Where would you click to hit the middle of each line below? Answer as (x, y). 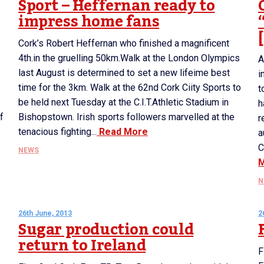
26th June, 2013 (45, 213)
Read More (122, 132)
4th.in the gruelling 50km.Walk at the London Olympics (129, 58)
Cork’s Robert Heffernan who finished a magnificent (124, 43)
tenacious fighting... (57, 132)
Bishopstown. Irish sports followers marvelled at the (126, 117)
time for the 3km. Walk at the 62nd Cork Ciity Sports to (130, 88)
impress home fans (89, 22)
